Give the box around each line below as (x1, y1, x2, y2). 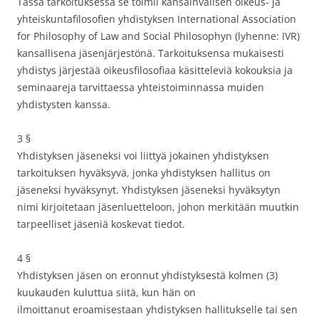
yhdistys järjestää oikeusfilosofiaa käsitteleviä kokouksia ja (17, 63, 293, 77)
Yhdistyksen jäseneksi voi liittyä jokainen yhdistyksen (17, 149, 269, 162)
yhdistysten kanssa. (17, 98, 110, 111)
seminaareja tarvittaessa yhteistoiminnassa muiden (17, 80, 264, 94)
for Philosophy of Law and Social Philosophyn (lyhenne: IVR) (17, 29, 300, 43)
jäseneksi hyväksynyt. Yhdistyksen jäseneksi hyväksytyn (17, 183, 281, 197)
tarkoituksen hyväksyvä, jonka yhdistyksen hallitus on (17, 166, 271, 179)
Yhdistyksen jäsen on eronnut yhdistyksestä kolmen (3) (17, 268, 278, 282)
